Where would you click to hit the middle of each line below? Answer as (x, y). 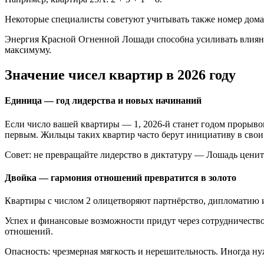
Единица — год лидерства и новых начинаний (103, 101)
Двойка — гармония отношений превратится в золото (121, 177)
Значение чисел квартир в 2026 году (120, 75)
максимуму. (28, 50)
